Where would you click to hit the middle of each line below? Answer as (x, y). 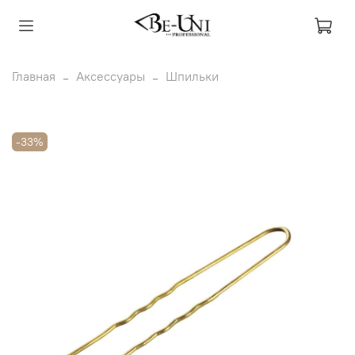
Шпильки (192, 76)
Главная (34, 76)
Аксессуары (111, 76)
